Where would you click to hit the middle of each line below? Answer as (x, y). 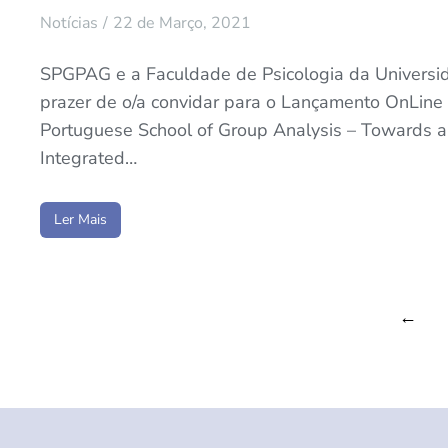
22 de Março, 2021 (182, 22)
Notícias (69, 22)
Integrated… (88, 157)
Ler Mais (80, 219)
